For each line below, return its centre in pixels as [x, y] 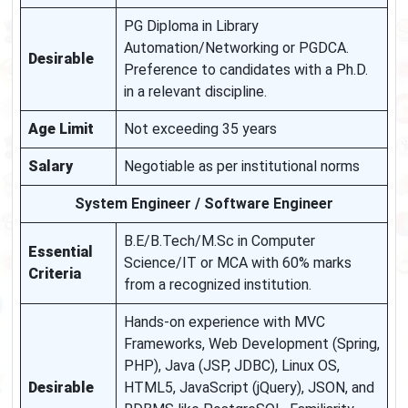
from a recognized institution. [218, 285]
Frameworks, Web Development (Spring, [252, 344]
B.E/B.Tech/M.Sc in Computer [219, 241]
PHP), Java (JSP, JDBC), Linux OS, [232, 366]
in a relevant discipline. [195, 92]
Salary [51, 167]
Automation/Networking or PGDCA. [236, 48]
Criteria [55, 274]
